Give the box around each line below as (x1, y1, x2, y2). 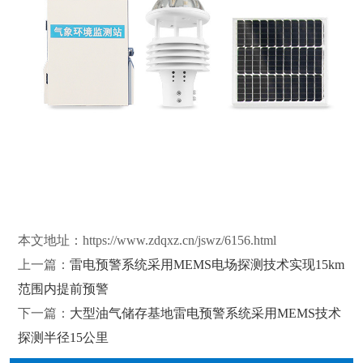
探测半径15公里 (18, 331, 109, 345)
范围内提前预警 (18, 282, 109, 297)
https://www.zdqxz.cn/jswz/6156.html (83, 233, 276, 248)
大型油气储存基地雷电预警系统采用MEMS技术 (70, 306, 341, 321)
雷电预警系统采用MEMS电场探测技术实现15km (70, 258, 344, 272)
